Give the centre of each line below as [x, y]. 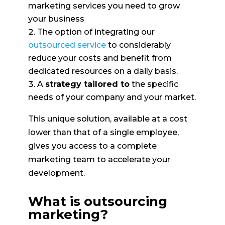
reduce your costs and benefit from [100, 58]
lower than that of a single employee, [103, 132]
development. [56, 173]
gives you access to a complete [92, 146]
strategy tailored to [87, 84]
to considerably [138, 45]
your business [56, 19]
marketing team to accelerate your [99, 159]
